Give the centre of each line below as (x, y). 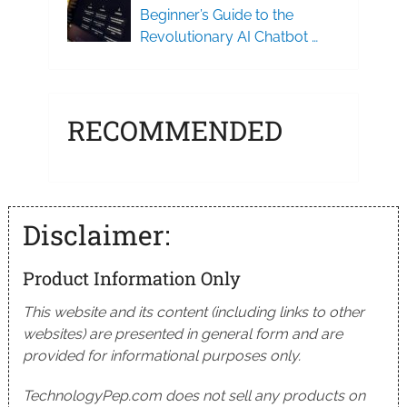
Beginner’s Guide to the (216, 15)
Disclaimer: (96, 235)
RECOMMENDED (174, 130)
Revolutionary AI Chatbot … (228, 37)
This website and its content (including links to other (193, 312)
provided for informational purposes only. (161, 356)
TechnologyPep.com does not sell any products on (194, 396)
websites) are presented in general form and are (182, 334)
